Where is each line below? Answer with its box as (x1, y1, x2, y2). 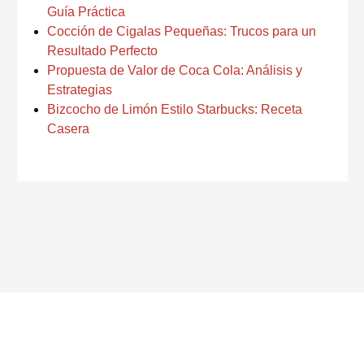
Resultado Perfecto (47, 44, 158, 58)
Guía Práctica (47, 5, 125, 19)
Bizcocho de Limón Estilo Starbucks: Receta (47, 102, 302, 116)
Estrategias (47, 83, 112, 97)
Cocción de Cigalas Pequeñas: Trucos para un (47, 24, 316, 38)
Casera (47, 122, 89, 136)
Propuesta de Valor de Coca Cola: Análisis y (47, 63, 302, 77)
